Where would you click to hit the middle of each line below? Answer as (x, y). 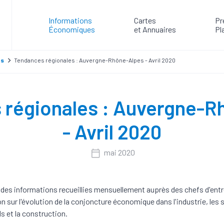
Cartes (145, 20)
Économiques (71, 29)
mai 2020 (119, 152)
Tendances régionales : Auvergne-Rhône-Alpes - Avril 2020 (95, 60)
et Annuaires (155, 29)
